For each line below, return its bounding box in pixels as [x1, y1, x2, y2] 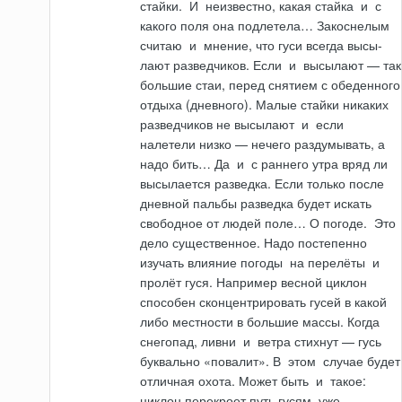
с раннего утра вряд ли [248, 154, 389, 173]
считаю [140, 36, 187, 55]
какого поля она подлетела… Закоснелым [140, 16, 390, 35]
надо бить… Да [140, 154, 234, 173]
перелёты [308, 253, 370, 272]
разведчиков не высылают [140, 115, 299, 134]
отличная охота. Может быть [140, 371, 313, 390]
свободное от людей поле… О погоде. [140, 214, 371, 232]
